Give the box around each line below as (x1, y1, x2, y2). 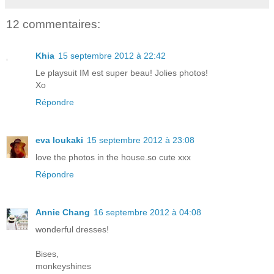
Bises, (35, 248, 59, 259)
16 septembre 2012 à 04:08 (94, 207, 201, 217)
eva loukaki (35, 135, 83, 145)
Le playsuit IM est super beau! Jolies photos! (35, 67, 208, 78)
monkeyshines (35, 261, 91, 271)
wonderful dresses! (35, 224, 109, 234)
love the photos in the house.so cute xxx (35, 152, 191, 162)
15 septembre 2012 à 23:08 (87, 135, 194, 145)
